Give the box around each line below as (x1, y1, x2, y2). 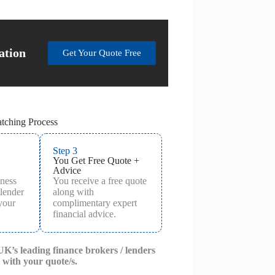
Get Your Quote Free (62, 47, 141, 58)
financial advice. (53, 208, 117, 219)
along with (53, 186, 95, 197)
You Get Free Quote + (53, 155, 140, 166)
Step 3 (53, 145, 78, 156)
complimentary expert (53, 197, 137, 208)
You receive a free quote (53, 175, 147, 186)
